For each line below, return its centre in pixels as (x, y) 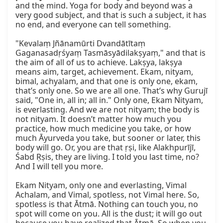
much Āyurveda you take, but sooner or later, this (108, 138)
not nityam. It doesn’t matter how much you (98, 119)
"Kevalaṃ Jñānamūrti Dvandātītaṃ (80, 44)
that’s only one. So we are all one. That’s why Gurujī (111, 91)
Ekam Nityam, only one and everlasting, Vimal (101, 185)
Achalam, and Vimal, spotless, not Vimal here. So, (107, 195)
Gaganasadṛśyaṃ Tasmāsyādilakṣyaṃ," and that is (111, 53)
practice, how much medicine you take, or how (103, 129)
